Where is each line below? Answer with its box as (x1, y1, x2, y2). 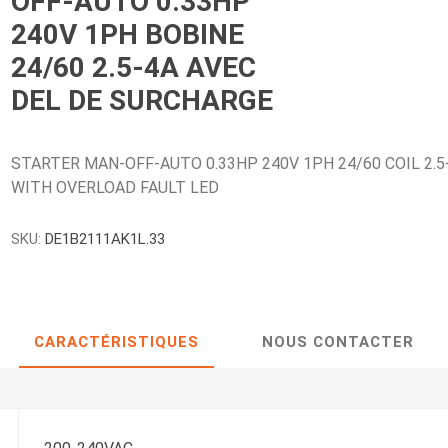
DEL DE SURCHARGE (11, 84, 274, 117)
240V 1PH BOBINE (11, 18, 245, 51)
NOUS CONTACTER (262, 333, 414, 351)
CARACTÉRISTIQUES (34, 333, 199, 351)
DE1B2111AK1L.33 (45, 230, 166, 248)
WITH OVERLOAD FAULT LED (11, 178, 220, 197)
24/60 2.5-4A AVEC (11, 51, 257, 84)
